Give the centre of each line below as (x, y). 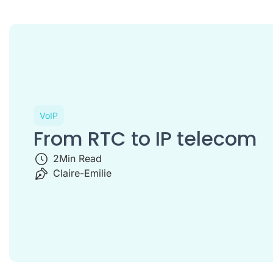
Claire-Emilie (82, 173)
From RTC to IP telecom (145, 139)
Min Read (80, 159)
